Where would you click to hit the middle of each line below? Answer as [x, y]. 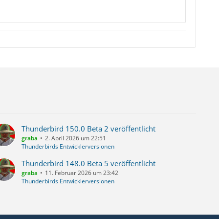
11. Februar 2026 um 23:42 [82, 173]
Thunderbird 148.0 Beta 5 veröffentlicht [89, 163]
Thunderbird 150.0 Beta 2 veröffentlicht [89, 129]
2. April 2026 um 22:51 [76, 138]
